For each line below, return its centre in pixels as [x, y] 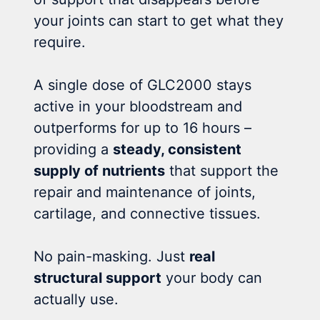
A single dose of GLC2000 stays [143, 85]
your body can [212, 277]
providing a [74, 149]
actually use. [76, 299]
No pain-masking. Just [112, 256]
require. [60, 42]
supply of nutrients [100, 170]
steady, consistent [177, 149]
